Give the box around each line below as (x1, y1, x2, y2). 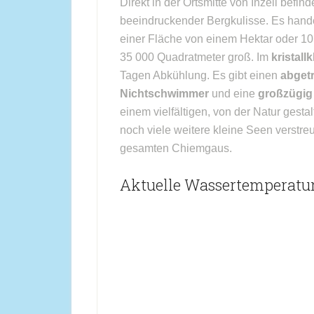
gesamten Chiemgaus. (120, 142, 232, 154)
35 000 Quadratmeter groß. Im (120, 51, 271, 63)
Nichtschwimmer (120, 88, 209, 100)
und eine (209, 88, 258, 100)
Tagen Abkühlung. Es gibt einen (120, 69, 280, 81)
